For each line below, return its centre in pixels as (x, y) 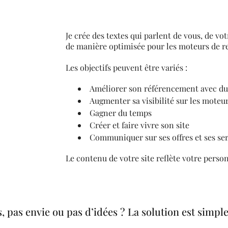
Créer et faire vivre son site (139, 114)
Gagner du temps (120, 102)
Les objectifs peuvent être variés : (126, 57)
